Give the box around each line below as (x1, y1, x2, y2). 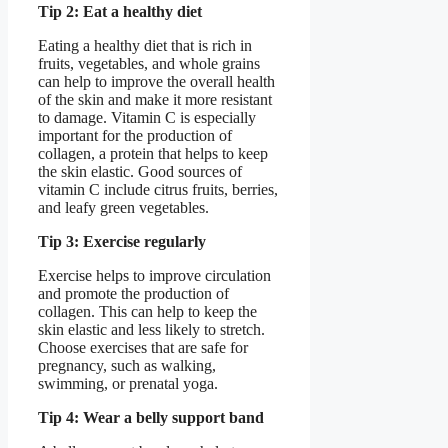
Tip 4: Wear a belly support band (38, 408, 264, 426)
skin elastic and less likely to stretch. (38, 320, 265, 338)
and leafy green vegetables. (38, 198, 209, 216)
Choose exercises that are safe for (38, 338, 248, 356)
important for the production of (38, 126, 232, 144)
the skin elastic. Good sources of (38, 162, 242, 180)
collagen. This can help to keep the (38, 302, 257, 320)
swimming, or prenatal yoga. (38, 374, 218, 392)
